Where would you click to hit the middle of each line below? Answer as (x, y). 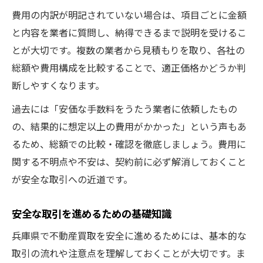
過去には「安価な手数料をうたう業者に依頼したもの (124, 108)
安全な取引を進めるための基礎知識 (92, 213)
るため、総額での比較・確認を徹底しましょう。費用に (129, 144)
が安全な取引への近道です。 (72, 179)
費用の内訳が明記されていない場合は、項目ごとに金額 (129, 14)
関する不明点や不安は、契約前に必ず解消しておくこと (129, 161)
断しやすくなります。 (58, 85)
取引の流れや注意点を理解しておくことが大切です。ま (129, 253)
